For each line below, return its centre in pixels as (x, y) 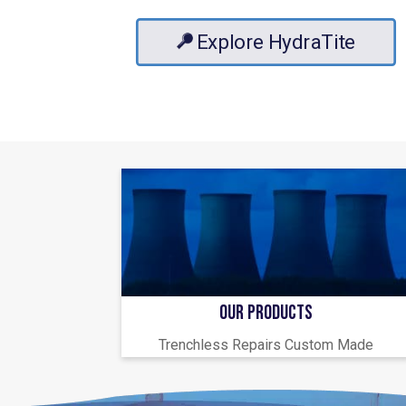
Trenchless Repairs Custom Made (266, 344)
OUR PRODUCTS (266, 313)
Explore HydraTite (276, 42)
